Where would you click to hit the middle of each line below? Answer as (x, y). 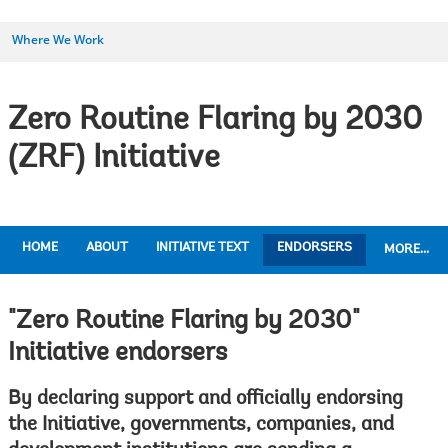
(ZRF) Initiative (114, 159)
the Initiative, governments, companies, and (201, 425)
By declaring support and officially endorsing (205, 399)
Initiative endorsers (117, 354)
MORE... (406, 249)
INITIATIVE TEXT (202, 247)
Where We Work (58, 39)
